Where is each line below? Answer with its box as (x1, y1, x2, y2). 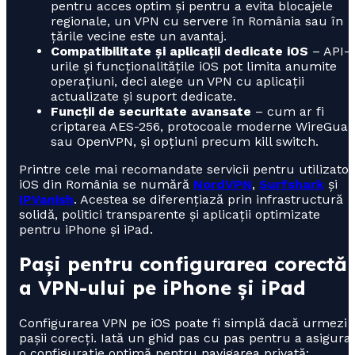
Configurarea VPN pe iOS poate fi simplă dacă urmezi (19, 315, 347, 331)
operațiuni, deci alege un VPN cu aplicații (51, 73, 304, 89)
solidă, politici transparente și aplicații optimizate (19, 206, 320, 222)
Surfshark (259, 176, 324, 192)
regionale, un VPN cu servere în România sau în (51, 13, 343, 29)
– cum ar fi (251, 103, 324, 119)
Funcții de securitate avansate (51, 103, 251, 119)
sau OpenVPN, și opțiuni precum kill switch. (51, 133, 319, 149)
